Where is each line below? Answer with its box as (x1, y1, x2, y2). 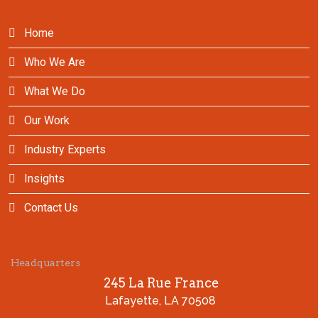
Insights (21, 172, 65, 186)
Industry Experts (21, 143, 106, 157)
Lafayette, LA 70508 (104, 294, 216, 308)
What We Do (21, 84, 85, 99)
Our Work (21, 114, 70, 128)
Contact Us (21, 201, 78, 215)
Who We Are (21, 55, 85, 70)
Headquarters (11, 257, 80, 269)
